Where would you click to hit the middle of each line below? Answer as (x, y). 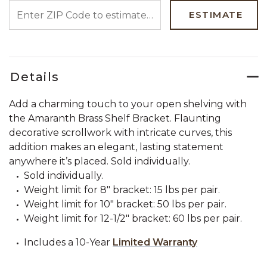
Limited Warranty (155, 242)
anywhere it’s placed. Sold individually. (100, 161)
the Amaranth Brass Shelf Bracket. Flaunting (115, 118)
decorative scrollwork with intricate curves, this (120, 133)
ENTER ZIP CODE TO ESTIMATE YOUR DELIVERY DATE (134, 6)
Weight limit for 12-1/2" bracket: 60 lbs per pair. (133, 218)
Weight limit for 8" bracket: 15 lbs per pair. (122, 190)
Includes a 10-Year (68, 242)
